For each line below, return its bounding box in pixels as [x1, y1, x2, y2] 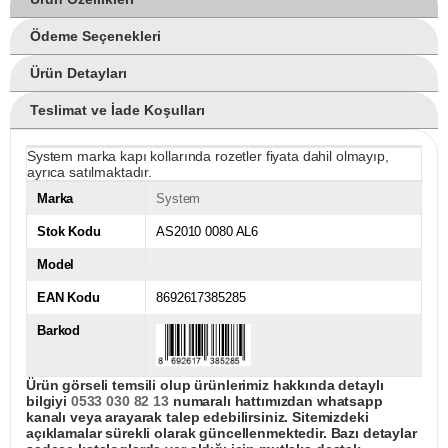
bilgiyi [26, 393, 71, 410]
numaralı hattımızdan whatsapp [168, 393, 383, 410]
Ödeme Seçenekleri [30, 28, 161, 45]
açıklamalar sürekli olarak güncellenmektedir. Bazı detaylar [26, 425, 417, 442]
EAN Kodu [37, 290, 100, 306]
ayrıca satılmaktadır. [27, 164, 153, 181]
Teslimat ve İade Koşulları [30, 102, 205, 119]
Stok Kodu [37, 224, 101, 240]
